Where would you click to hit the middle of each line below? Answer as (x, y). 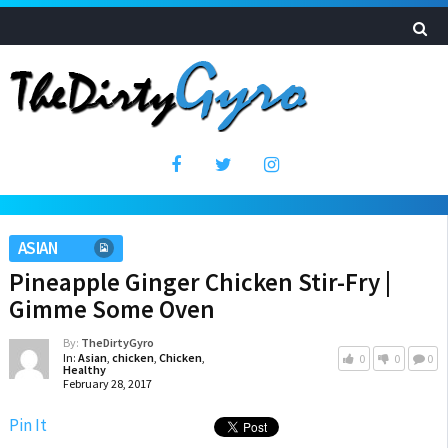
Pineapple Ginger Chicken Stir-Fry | (199, 282)
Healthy (84, 369)
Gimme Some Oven (111, 309)
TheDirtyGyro (117, 342)
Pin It (27, 425)
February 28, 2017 (107, 383)
